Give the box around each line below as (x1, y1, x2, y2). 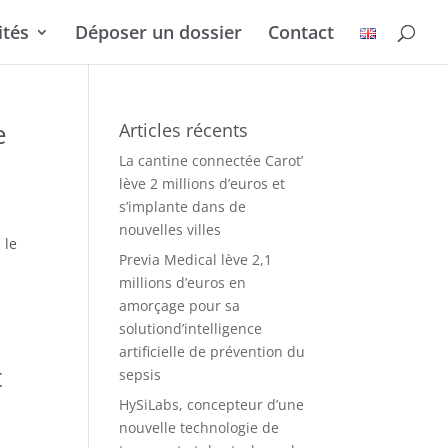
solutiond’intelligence (119, 319, 263, 338)
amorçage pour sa (119, 296, 241, 315)
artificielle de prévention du (119, 342, 306, 361)
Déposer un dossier (75, 20, 242, 44)
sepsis (119, 365, 162, 384)
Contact (268, 20, 334, 44)
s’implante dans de (119, 197, 247, 216)
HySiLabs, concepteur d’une (119, 395, 305, 414)
